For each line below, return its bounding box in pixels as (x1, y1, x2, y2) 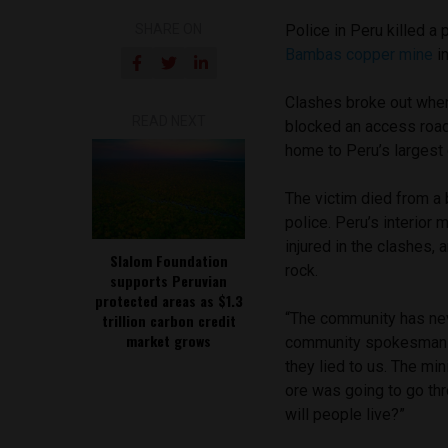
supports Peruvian (110, 269, 228, 291)
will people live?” (285, 404, 406, 424)
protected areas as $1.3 (94, 289, 243, 311)
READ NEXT (131, 112, 206, 129)
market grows (126, 329, 212, 351)
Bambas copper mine (285, 44, 434, 64)
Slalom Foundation (109, 249, 228, 271)
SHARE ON (135, 20, 203, 37)
